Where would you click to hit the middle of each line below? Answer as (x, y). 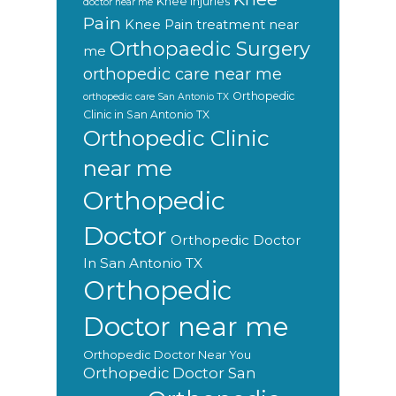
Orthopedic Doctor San (170, 373)
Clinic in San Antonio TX (146, 115)
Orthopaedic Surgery (210, 49)
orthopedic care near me (183, 74)
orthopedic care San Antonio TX (156, 97)
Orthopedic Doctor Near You (167, 355)
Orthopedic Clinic (176, 138)
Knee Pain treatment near (212, 25)
